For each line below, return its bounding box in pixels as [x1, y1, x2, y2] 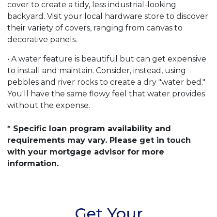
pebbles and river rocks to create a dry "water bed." [7, 77, 205, 87]
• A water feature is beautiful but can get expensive [7, 54, 206, 64]
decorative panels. [7, 35, 77, 45]
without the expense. [7, 101, 90, 110]
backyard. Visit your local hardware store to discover [7, 12, 208, 21]
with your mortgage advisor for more [7, 147, 164, 157]
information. [7, 159, 59, 169]
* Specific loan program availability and [7, 124, 171, 134]
